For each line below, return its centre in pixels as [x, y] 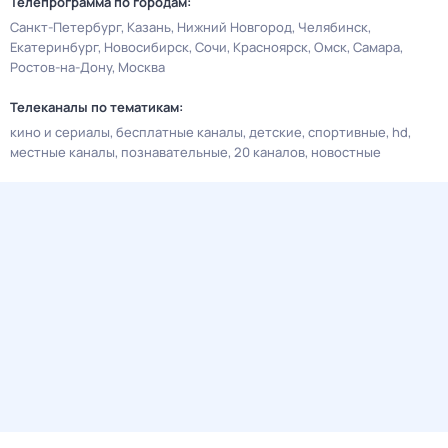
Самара [376, 47]
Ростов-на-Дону [61, 67]
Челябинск [333, 27]
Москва [141, 67]
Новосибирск [146, 47]
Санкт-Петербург [65, 27]
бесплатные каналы [179, 132]
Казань [149, 27]
